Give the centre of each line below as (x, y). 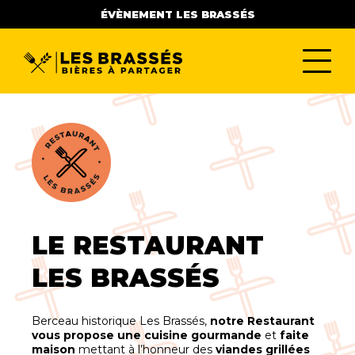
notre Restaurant (262, 321)
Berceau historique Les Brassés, (121, 321)
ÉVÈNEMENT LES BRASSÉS (177, 14)
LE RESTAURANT (148, 245)
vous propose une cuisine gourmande (147, 335)
